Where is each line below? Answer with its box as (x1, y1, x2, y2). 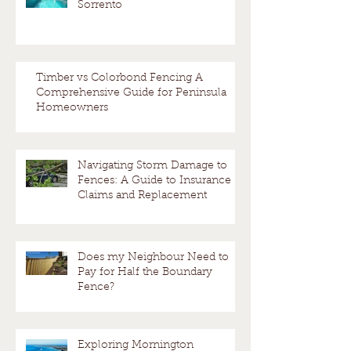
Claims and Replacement (78, 190, 207, 201)
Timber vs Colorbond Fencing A (36, 72, 203, 84)
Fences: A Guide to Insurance (78, 175, 231, 186)
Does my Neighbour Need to (78, 251, 229, 263)
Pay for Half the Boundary (78, 266, 212, 278)
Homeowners (36, 102, 108, 114)
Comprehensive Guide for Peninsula (36, 87, 226, 99)
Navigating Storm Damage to (78, 160, 227, 172)
